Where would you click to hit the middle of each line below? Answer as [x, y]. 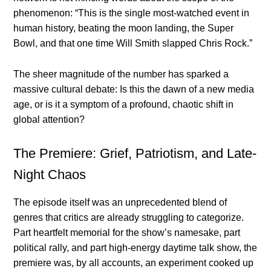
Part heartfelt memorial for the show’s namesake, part [127, 233]
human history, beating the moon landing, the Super [124, 28]
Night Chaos [50, 175]
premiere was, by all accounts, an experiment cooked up [134, 263]
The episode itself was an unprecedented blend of [120, 203]
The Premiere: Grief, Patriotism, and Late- [135, 154]
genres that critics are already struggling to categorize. [129, 218]
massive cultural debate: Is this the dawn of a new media [134, 90]
